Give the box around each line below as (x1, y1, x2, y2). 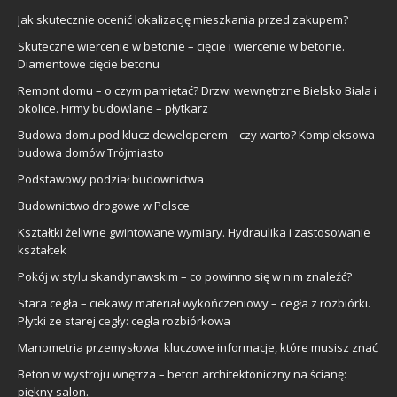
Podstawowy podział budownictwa (18, 170, 204, 187)
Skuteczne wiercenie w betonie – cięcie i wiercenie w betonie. (18, 37, 345, 54)
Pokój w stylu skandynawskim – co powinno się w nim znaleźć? (18, 268, 352, 284)
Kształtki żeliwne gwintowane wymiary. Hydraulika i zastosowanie (18, 223, 370, 240)
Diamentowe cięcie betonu (18, 55, 160, 72)
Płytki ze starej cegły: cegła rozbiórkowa (18, 312, 230, 329)
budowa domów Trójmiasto (18, 144, 164, 160)
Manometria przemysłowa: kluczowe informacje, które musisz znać (18, 339, 378, 355)
